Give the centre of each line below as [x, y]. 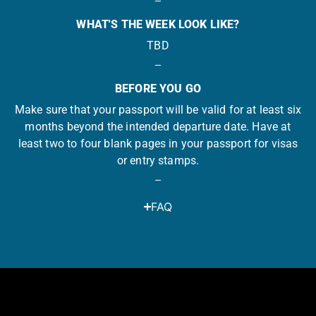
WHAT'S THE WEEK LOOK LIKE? [158, 24]
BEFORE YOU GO [158, 88]
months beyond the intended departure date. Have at [158, 126]
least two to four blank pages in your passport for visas [158, 143]
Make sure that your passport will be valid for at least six [158, 109]
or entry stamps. [158, 160]
